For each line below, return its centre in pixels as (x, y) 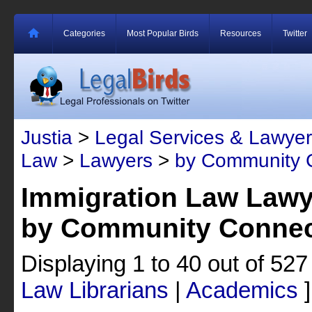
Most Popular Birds (163, 33)
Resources (241, 33)
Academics (242, 290)
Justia (47, 137)
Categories (84, 33)
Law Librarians (95, 290)
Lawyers (116, 160)
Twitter (295, 33)
